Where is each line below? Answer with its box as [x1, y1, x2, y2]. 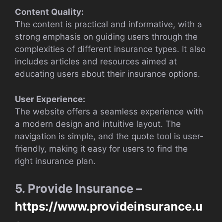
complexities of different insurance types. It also [15, 44, 206, 55]
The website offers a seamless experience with [15, 106, 203, 116]
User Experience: [15, 94, 85, 104]
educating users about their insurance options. [15, 69, 200, 79]
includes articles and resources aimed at [15, 56, 177, 67]
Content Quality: [15, 7, 84, 17]
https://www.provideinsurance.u [15, 199, 203, 214]
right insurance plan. [15, 156, 96, 166]
